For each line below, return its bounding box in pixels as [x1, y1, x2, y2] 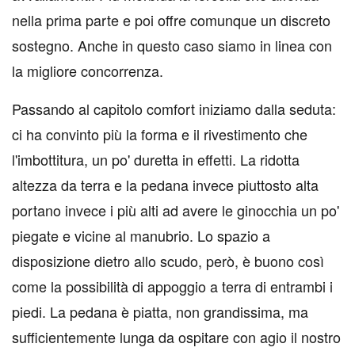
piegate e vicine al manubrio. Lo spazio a [12, 225, 270, 246]
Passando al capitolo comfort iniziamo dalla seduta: [12, 98, 336, 120]
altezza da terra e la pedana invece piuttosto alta [12, 174, 319, 196]
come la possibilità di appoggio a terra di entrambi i [12, 276, 333, 297]
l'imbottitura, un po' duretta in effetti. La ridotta [12, 149, 300, 170]
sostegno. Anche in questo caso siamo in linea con [12, 35, 332, 56]
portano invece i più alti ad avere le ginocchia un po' [12, 200, 339, 221]
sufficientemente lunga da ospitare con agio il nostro [12, 326, 341, 348]
